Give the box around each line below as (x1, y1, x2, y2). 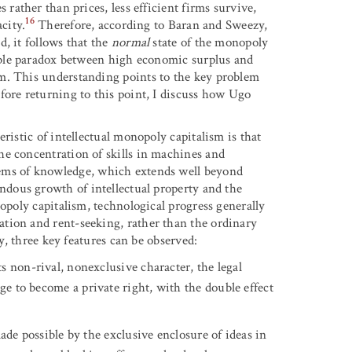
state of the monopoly (149, 33, 269, 51)
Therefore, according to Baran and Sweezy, (34, 16, 268, 34)
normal (111, 33, 150, 51)
